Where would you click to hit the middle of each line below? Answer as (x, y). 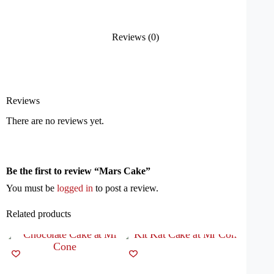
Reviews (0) (136, 37)
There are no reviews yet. (55, 120)
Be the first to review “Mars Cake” (78, 171)
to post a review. (126, 188)
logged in (75, 188)
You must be (31, 188)
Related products (39, 213)
